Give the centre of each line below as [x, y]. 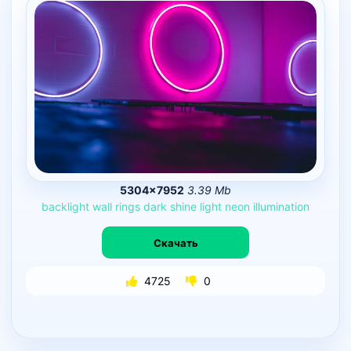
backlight [65, 206]
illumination [281, 206]
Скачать [175, 242]
